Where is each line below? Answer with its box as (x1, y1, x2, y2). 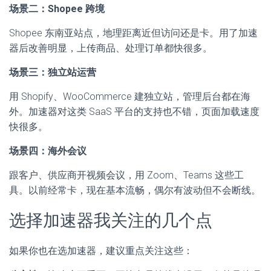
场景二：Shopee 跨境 (9, 3, 105, 15)
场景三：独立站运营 (9, 67, 96, 79)
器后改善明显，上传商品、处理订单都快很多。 (9, 42, 212, 54)
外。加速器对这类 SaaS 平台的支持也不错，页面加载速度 (9, 106, 260, 118)
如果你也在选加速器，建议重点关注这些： (9, 245, 193, 257)
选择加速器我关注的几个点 (9, 211, 212, 231)
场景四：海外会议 (9, 145, 87, 157)
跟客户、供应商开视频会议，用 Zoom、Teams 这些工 (9, 169, 244, 181)
